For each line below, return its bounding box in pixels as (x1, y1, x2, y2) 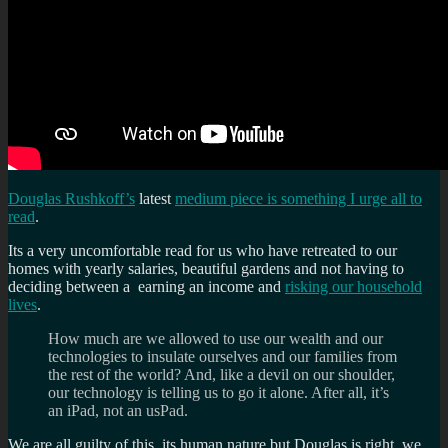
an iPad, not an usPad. (48, 401, 188, 419)
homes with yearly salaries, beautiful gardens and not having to (8, 259, 404, 277)
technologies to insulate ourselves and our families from (48, 347, 397, 365)
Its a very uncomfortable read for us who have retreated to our (8, 241, 397, 259)
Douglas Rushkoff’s (8, 189, 135, 207)
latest (135, 189, 175, 207)
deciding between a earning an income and (8, 277, 285, 295)
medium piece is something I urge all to (175, 189, 422, 207)
